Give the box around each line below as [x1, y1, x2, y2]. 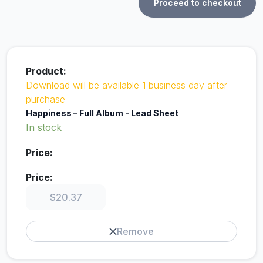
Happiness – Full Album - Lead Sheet [26, 108, 178, 118]
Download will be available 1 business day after [26, 79, 227, 91]
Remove [117, 225, 154, 237]
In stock [26, 122, 62, 133]
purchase [26, 93, 65, 105]
